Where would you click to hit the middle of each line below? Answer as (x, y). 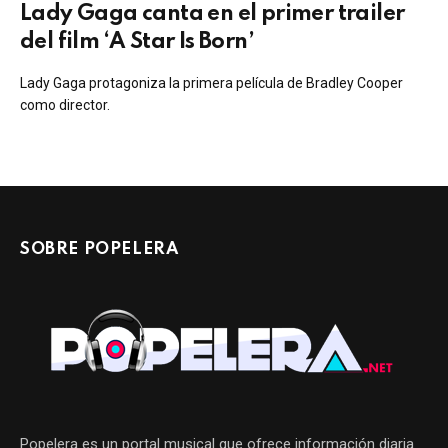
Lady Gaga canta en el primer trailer (212, 14)
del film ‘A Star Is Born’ (137, 42)
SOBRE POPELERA (99, 249)
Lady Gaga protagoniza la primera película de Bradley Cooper (211, 83)
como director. (65, 105)
